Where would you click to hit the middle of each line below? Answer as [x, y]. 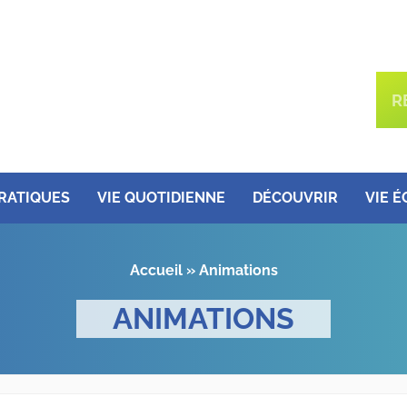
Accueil [156, 270]
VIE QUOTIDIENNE [161, 198]
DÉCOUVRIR [295, 198]
